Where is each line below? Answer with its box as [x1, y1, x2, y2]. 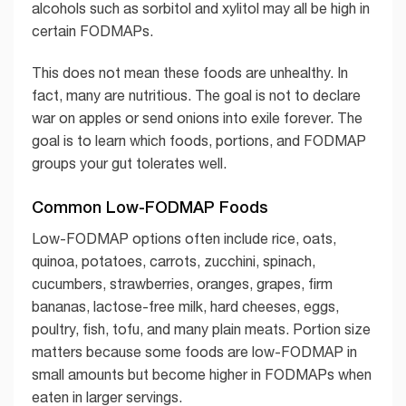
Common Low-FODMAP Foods [32, 196, 268, 217]
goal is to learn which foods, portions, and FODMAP [32, 132, 366, 150]
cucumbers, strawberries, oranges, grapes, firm [32, 275, 333, 292]
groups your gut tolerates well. [32, 155, 227, 172]
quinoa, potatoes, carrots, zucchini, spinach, [32, 252, 315, 269]
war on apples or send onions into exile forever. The [32, 110, 362, 127]
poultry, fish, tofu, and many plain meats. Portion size [32, 320, 371, 337]
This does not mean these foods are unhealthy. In [32, 64, 348, 82]
